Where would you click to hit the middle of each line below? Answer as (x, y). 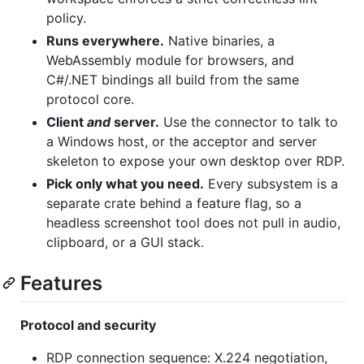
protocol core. (90, 99)
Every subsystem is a (271, 183)
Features (61, 283)
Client (67, 121)
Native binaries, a (219, 40)
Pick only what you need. (125, 183)
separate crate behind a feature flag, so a (174, 203)
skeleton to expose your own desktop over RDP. (195, 160)
